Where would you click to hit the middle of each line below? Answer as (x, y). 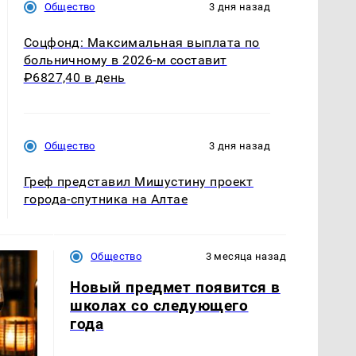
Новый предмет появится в (175, 288)
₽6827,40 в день (74, 77)
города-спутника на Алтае (106, 199)
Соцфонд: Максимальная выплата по (141, 42)
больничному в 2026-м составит (125, 60)
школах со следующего (159, 306)
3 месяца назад (246, 257)
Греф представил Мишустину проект (138, 181)
